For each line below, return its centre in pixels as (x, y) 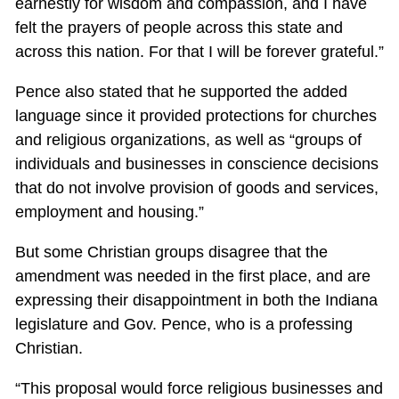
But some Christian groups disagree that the (171, 252)
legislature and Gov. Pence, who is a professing (183, 324)
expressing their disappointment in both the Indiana (196, 300)
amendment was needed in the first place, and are (192, 276)
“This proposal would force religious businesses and (199, 388)
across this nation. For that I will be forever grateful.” (199, 51)
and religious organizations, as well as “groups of (188, 139)
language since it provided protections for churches (195, 115)
